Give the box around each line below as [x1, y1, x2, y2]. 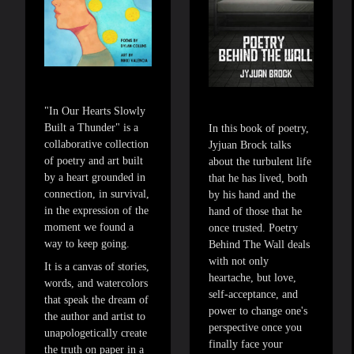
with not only [209, 255, 269, 268]
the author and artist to [44, 310, 145, 322]
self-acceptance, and [209, 288, 298, 301]
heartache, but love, [209, 272, 296, 284]
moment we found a [44, 220, 134, 233]
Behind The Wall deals [209, 239, 310, 251]
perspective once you [209, 322, 302, 334]
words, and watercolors [44, 277, 148, 289]
